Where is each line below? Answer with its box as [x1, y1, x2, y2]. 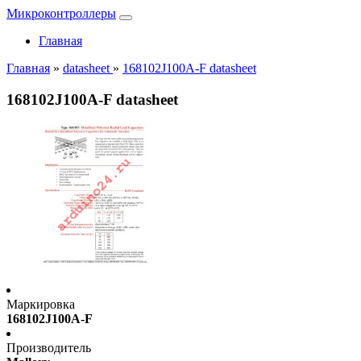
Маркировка [6, 297, 75, 312]
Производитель [6, 341, 91, 355]
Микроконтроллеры [6, 6, 116, 20]
